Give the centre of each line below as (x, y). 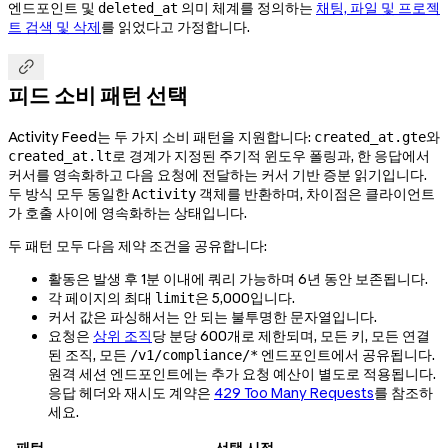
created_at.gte (370, 136)
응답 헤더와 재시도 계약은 (129, 392)
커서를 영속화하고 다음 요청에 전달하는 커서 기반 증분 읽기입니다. (217, 174)
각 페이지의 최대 (101, 297)
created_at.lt (60, 155)
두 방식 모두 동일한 (70, 193)
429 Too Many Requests (294, 392)
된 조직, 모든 (89, 354)
